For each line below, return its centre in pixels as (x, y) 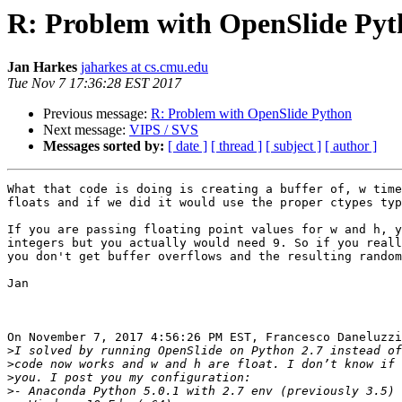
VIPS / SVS (164, 130)
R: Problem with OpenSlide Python (251, 114)
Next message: (86, 130)
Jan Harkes (42, 67)
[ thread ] (236, 146)
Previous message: (97, 114)
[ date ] (188, 146)
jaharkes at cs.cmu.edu (144, 67)
